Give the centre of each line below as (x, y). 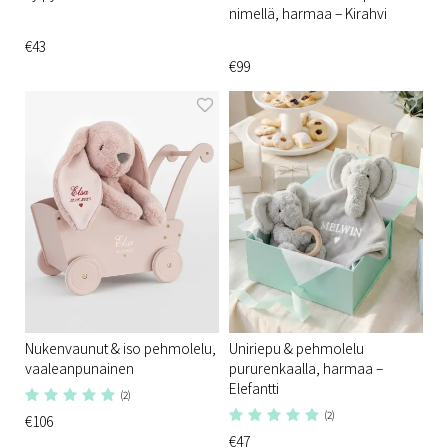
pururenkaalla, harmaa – (306, 368)
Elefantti (254, 388)
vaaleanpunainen (79, 368)
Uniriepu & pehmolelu (296, 348)
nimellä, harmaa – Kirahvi (308, 12)
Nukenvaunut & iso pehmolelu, (120, 348)
